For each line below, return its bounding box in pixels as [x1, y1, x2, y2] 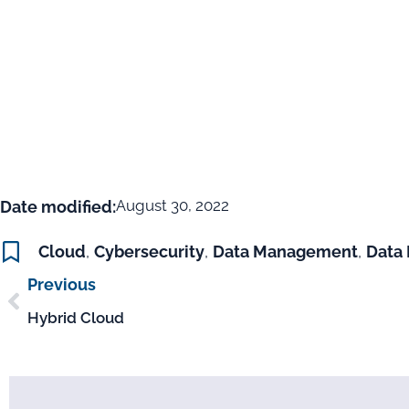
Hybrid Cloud [27, 309, 124, 328]
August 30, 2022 [116, 196, 229, 215]
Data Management [213, 242, 358, 262]
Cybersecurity [94, 242, 204, 262]
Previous [27, 275, 96, 295]
